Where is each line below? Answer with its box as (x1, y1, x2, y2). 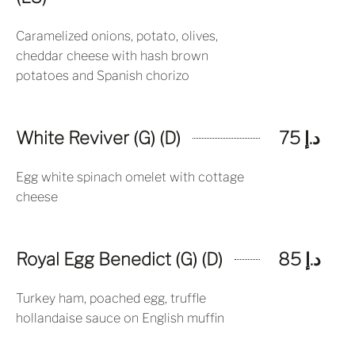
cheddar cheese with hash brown (16, 48, 208, 63)
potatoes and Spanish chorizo (16, 68, 189, 83)
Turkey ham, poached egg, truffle (16, 291, 206, 306)
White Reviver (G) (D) (16, 128, 181, 148)
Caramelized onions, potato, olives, (16, 29, 218, 44)
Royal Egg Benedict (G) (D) (16, 249, 223, 269)
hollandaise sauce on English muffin (16, 311, 224, 326)
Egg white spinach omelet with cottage (16, 170, 244, 185)
